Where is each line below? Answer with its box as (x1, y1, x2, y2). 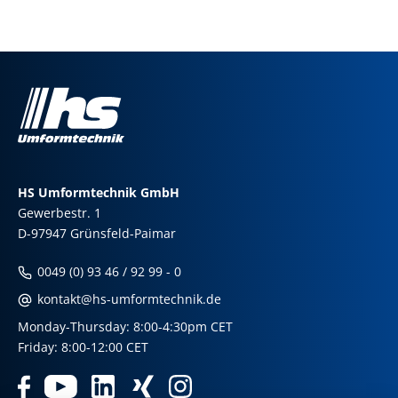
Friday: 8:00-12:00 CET (18, 338, 148, 355)
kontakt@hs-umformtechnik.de (34, 291, 221, 307)
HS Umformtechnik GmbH (18, 184, 179, 201)
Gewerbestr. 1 (18, 204, 101, 221)
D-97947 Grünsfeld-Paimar (18, 225, 176, 242)
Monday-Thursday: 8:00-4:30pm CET (18, 318, 233, 335)
